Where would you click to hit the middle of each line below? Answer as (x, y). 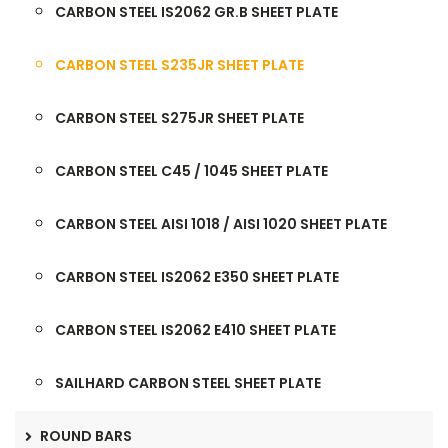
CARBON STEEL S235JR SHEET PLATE (179, 65)
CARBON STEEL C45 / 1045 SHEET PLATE (191, 171)
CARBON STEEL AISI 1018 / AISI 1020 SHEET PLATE (221, 224)
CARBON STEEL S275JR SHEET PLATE (179, 118)
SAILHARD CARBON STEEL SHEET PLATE (188, 383)
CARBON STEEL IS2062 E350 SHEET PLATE (197, 277)
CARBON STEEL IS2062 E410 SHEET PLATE (195, 330)
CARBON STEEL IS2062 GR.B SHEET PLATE (196, 12)
